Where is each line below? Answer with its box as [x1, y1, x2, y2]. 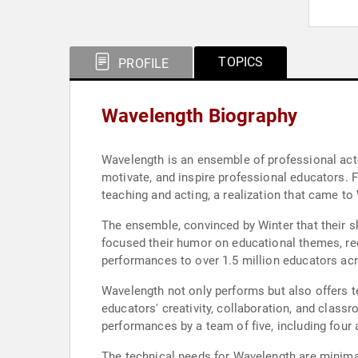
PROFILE [115, 56, 169, 71]
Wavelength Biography [101, 105, 298, 127]
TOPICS [218, 54, 264, 70]
